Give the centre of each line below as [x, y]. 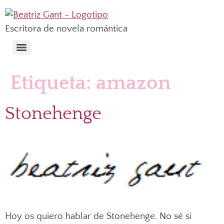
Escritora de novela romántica [66, 29]
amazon [133, 83]
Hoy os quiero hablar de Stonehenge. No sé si [98, 216]
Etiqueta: [53, 83]
